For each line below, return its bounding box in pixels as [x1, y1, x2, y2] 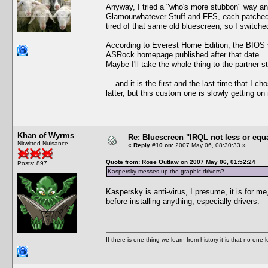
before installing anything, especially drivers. [106, 196, 260, 206]
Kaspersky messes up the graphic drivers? [108, 167, 224, 175]
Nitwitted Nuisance [17, 139, 68, 147]
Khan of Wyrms [17, 130, 74, 140]
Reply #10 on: [133, 141, 173, 148]
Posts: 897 [17, 159, 47, 166]
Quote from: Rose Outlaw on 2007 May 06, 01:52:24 [106, 158, 255, 165]
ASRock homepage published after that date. [106, 50, 261, 59]
